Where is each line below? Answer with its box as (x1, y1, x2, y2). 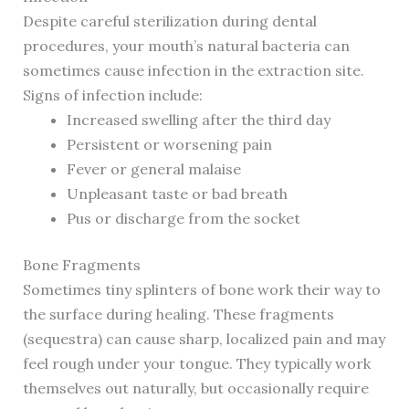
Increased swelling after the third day (66, 110, 330, 130)
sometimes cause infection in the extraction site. (22, 61, 364, 80)
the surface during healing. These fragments (22, 305, 334, 324)
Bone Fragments (22, 256, 141, 275)
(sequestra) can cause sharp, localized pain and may (22, 330, 385, 349)
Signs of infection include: (22, 86, 203, 105)
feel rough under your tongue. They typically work (22, 354, 371, 373)
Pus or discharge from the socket (66, 209, 300, 228)
